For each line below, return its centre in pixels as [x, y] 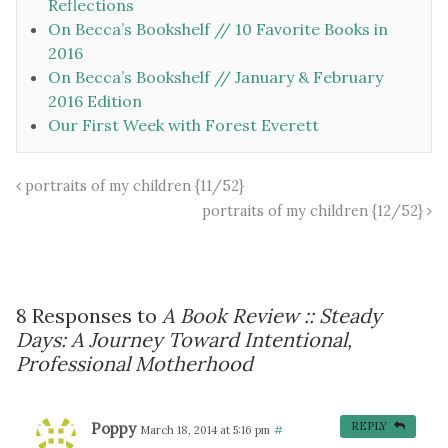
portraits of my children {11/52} [132, 186]
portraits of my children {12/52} [314, 211]
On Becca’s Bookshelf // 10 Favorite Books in [218, 29]
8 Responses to [89, 316]
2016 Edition [95, 101]
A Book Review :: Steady [272, 316]
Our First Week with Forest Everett [183, 125]
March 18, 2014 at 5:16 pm [205, 430]
